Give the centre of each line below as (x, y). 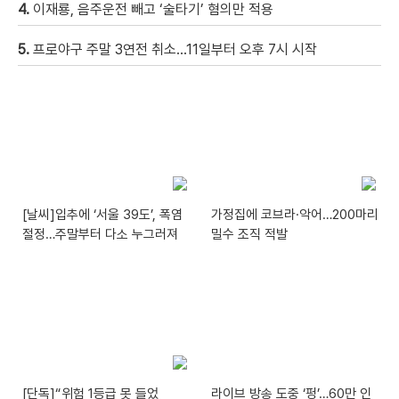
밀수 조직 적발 (250, 235)
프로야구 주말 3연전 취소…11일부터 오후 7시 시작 (175, 49)
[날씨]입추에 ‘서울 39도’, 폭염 (102, 215)
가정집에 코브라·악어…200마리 (295, 215)
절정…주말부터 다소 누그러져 (100, 235)
